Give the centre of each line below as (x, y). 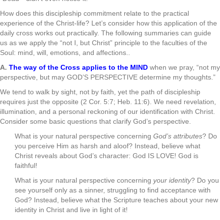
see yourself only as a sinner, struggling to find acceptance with (113, 190)
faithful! (26, 165)
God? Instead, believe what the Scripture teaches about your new (116, 200)
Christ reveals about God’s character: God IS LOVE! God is (107, 156)
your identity (172, 180)
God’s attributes (178, 136)
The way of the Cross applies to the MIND (78, 67)
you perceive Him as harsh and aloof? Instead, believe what (108, 146)
